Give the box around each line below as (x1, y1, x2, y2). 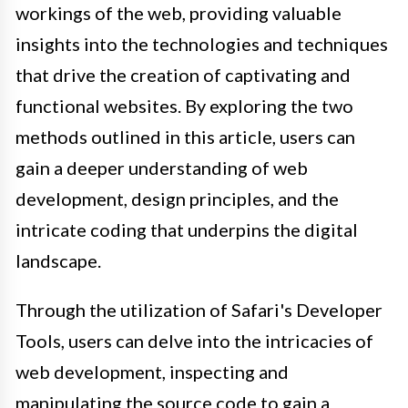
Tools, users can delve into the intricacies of (15, 330, 373, 352)
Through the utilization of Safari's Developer (15, 299, 382, 321)
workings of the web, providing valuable (15, 2, 342, 25)
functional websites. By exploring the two (15, 95, 353, 117)
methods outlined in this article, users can (15, 126, 355, 148)
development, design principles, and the (15, 188, 339, 210)
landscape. (15, 250, 101, 272)
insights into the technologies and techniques (15, 33, 388, 56)
